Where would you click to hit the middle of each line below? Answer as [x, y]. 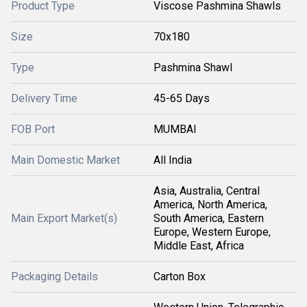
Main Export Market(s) [64, 218]
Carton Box [180, 276]
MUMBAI [175, 129]
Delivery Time [44, 98]
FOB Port [33, 129]
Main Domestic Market [65, 160]
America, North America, [210, 204]
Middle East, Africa [199, 245]
